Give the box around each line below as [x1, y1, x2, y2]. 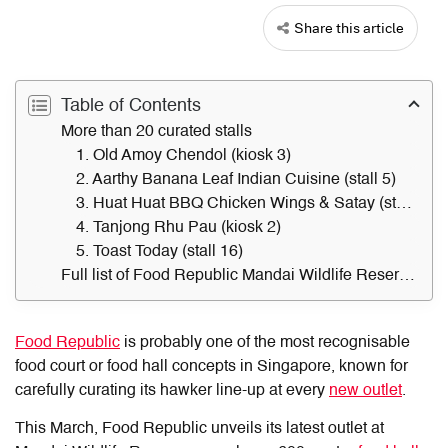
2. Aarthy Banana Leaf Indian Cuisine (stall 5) [76, 171, 396, 188]
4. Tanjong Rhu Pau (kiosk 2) [76, 219, 281, 236]
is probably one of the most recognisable [120, 334, 410, 351]
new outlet [329, 382, 402, 399]
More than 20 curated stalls [61, 123, 252, 140]
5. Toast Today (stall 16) [76, 243, 243, 260]
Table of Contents [56, 96, 201, 115]
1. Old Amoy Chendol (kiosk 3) [76, 147, 291, 164]
